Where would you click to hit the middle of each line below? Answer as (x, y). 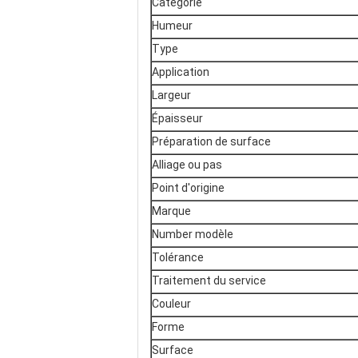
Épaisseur (177, 119)
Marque (171, 211)
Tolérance (178, 258)
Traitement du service (209, 281)
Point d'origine (188, 188)
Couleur (171, 304)
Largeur (171, 95)
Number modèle (193, 235)
